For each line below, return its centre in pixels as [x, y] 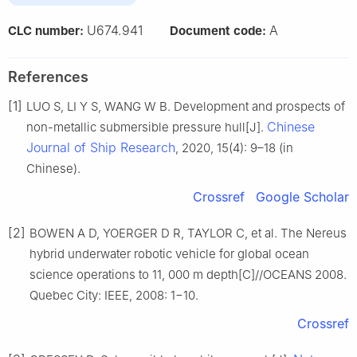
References [48, 77]
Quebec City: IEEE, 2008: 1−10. [114, 296]
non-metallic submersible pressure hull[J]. [147, 127]
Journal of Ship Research [101, 148]
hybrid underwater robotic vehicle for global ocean [169, 254]
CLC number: [47, 31]
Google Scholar [302, 197]
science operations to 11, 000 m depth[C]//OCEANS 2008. [188, 275]
